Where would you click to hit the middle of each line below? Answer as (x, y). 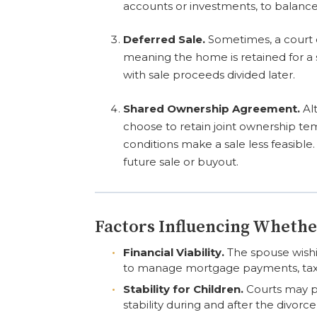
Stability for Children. (184, 289)
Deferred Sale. (165, 39)
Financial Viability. (174, 252)
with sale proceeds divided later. (209, 75)
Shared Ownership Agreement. (212, 108)
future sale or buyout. (181, 161)
